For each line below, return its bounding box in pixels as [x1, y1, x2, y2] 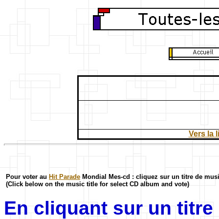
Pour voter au [6, 173, 49, 180]
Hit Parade [49, 173, 80, 180]
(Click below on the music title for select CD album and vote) [6, 180, 189, 188]
